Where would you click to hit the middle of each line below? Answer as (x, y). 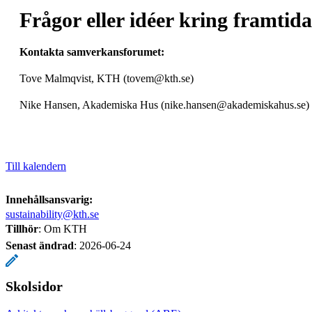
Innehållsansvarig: (49, 199)
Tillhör (22, 228)
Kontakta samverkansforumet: (92, 52)
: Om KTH (63, 228)
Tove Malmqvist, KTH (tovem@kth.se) (107, 78)
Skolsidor (34, 286)
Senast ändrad (40, 245)
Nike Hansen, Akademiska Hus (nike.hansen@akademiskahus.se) (164, 104)
